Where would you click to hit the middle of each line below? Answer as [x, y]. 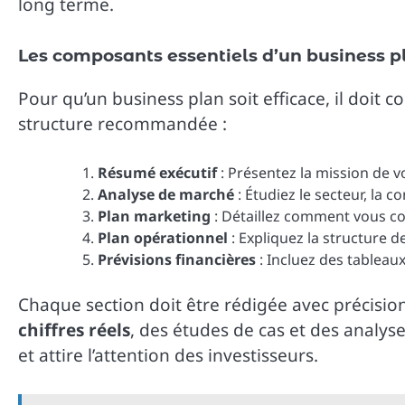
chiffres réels [74, 330]
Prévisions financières [177, 260]
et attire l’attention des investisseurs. [168, 356]
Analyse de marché [166, 195]
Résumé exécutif [157, 173]
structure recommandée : [122, 123]
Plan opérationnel [163, 238]
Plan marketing [154, 217]
